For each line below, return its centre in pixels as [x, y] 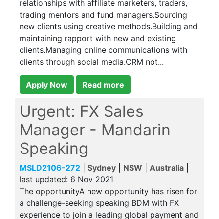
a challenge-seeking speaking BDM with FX [99, 203]
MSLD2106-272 [50, 168]
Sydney [102, 168]
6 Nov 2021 [92, 179]
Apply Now [47, 85]
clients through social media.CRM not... [92, 62]
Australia [167, 168]
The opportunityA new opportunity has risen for [108, 191]
